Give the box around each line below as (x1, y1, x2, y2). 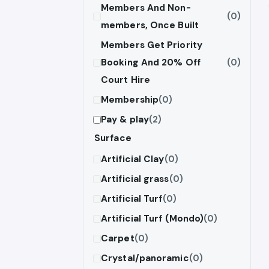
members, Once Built (101, 19, 199, 31)
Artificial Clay (101, 153, 165, 165)
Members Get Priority (101, 38, 202, 51)
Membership (101, 93, 159, 106)
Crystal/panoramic (101, 252, 189, 264)
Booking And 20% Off (101, 56, 201, 68)
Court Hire (101, 73, 150, 86)
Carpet (101, 232, 134, 244)
